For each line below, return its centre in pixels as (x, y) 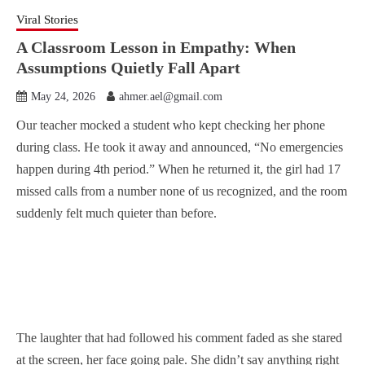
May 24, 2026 (63, 97)
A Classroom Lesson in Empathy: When (156, 47)
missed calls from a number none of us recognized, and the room (182, 191)
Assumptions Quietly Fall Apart (128, 68)
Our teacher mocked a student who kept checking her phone (171, 125)
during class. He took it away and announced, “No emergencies (180, 147)
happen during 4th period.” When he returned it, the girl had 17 (178, 169)
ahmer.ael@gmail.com (171, 97)
